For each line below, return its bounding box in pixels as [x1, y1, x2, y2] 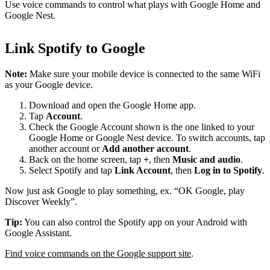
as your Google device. [5, 80, 93, 90]
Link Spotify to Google [5, 40, 145, 57]
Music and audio [172, 154, 240, 165]
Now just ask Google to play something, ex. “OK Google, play [5, 186, 245, 196]
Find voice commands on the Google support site [5, 248, 191, 259]
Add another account [102, 143, 189, 154]
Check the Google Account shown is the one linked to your [29, 122, 254, 133]
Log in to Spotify [194, 165, 262, 176]
